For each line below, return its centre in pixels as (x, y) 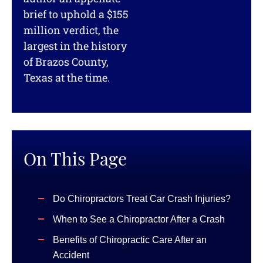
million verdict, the (71, 30)
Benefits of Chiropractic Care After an (130, 240)
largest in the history (75, 46)
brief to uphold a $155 (76, 14)
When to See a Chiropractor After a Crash (139, 219)
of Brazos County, (66, 62)
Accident (71, 255)
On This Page (75, 161)
